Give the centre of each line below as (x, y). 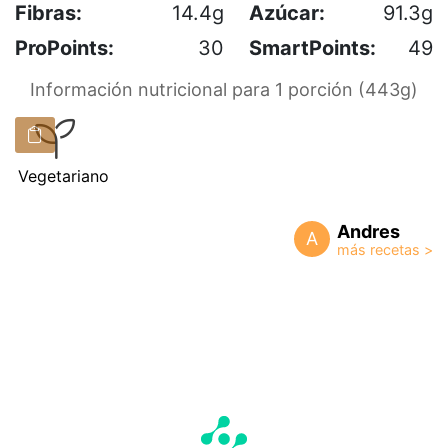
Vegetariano (63, 175)
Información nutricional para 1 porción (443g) (224, 89)
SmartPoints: (312, 47)
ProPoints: (64, 47)
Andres (368, 231)
